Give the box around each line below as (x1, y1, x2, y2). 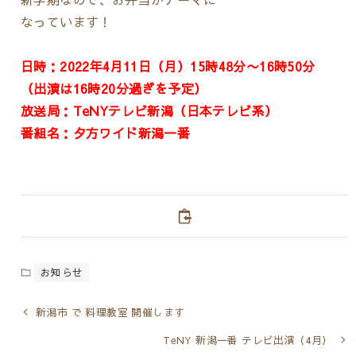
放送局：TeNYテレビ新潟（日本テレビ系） (20, 101, 278, 119)
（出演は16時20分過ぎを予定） (20, 79, 207, 97)
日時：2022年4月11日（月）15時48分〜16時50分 (20, 56, 315, 75)
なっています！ (20, 12, 112, 30)
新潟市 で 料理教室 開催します (36, 305, 185, 319)
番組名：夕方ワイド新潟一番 (20, 123, 191, 141)
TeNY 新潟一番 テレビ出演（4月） (163, 333, 333, 347)
